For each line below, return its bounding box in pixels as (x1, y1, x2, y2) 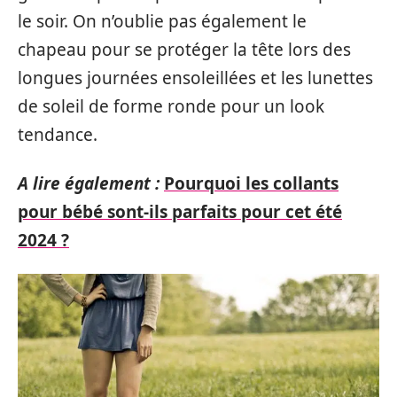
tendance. (18, 123, 97, 146)
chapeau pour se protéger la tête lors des (18, 38, 351, 61)
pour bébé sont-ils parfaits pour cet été (18, 199, 342, 223)
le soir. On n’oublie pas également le (18, 10, 307, 33)
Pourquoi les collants (164, 171, 339, 195)
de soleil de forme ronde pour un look (18, 95, 324, 118)
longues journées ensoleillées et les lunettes (18, 66, 373, 90)
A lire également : (18, 171, 160, 195)
